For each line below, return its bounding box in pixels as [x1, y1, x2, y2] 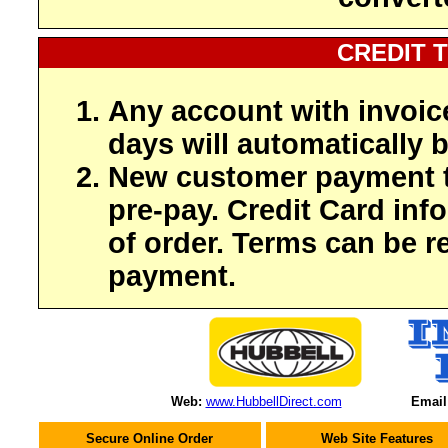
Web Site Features [320, 431, 433, 446]
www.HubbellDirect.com [205, 394, 342, 409]
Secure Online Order [86, 431, 213, 446]
